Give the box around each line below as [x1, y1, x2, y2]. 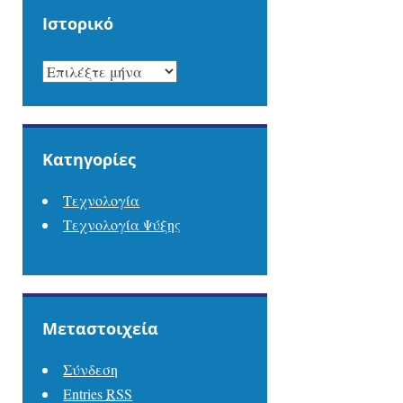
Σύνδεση [63, 360, 119, 380]
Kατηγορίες [42, 148, 137, 171]
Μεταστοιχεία [42, 318, 159, 340]
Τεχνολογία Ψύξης [63, 215, 182, 235]
